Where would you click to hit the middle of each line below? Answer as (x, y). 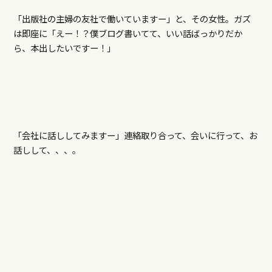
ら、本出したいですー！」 (64, 48)
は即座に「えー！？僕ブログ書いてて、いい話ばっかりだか (127, 33)
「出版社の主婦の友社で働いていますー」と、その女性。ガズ (132, 19)
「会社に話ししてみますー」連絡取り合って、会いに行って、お (135, 135)
